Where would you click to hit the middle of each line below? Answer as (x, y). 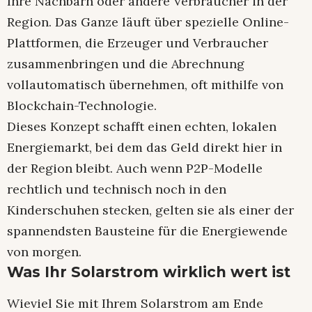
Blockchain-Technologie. (82, 105)
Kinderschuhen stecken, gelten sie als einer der (150, 210)
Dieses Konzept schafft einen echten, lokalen (142, 126)
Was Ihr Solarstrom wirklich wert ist (149, 272)
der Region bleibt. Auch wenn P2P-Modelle (135, 168)
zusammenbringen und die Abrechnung (126, 63)
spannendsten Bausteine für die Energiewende (147, 231)
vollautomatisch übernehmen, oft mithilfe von (145, 84)
